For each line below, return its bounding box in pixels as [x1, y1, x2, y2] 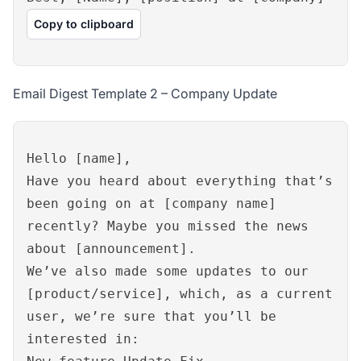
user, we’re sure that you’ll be [27, 309, 276, 325]
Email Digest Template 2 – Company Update [13, 85, 277, 102]
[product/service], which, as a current [27, 286, 333, 302]
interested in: [27, 331, 139, 347]
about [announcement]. [27, 241, 196, 257]
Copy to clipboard [34, 17, 134, 31]
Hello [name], [27, 151, 131, 167]
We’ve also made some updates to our [27, 263, 309, 280]
